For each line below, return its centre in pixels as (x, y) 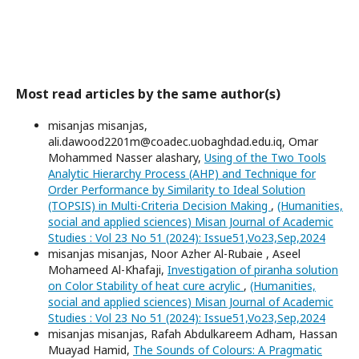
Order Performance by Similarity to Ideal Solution (177, 189)
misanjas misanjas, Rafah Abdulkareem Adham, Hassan (193, 333)
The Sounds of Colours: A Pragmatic (228, 349)
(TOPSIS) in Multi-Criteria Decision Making (159, 205)
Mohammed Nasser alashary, (126, 157)
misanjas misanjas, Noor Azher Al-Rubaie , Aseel (174, 253)
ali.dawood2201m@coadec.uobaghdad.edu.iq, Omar (183, 141)
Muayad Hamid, (91, 349)
